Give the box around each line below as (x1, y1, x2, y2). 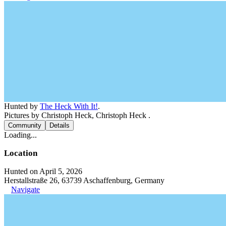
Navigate (11, 185, 40, 194)
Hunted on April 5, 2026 (4, 166, 82, 176)
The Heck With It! (40, 101, 98, 110)
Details (49, 121, 70, 129)
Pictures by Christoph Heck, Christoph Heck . (4, 110, 150, 120)
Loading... (4, 130, 37, 139)
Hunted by (4, 101, 40, 110)
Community (8, 121, 41, 129)
